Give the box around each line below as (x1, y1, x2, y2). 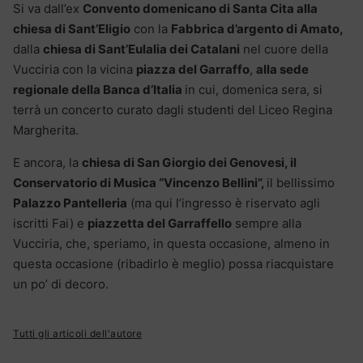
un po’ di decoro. (13, 276, 109, 293)
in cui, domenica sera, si (185, 82, 322, 98)
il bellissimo (267, 175, 335, 191)
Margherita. (13, 122, 79, 139)
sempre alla (232, 216, 301, 232)
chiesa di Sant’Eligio (13, 21, 130, 37)
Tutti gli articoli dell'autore (13, 327, 142, 340)
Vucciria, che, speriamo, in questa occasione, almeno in (13, 236, 330, 252)
